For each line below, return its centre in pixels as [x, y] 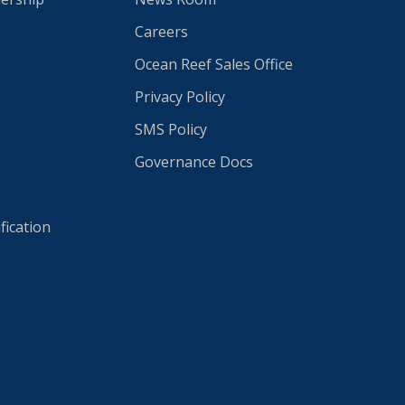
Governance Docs [194, 162]
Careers [161, 32]
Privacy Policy [180, 97]
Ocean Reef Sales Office [214, 64]
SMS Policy [171, 129]
